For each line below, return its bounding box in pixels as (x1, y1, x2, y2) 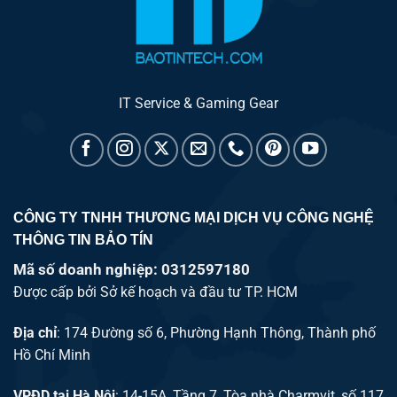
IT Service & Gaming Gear (119, 94, 278, 112)
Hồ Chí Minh (13, 346, 90, 364)
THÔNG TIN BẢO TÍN (13, 232, 153, 248)
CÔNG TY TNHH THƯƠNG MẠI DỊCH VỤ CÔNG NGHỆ (13, 210, 374, 226)
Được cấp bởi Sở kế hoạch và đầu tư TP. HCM (13, 284, 298, 301)
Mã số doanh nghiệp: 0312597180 (13, 261, 250, 279)
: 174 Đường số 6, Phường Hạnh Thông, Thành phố (57, 324, 376, 342)
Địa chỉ (13, 324, 57, 342)
